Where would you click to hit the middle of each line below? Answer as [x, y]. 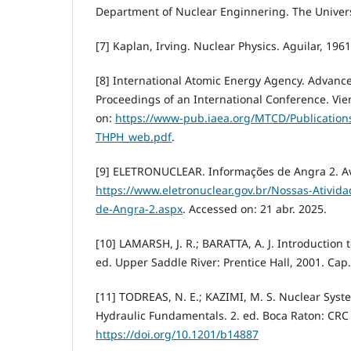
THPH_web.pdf [134, 137]
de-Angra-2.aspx [139, 209]
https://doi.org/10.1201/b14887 [177, 335]
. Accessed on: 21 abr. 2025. [255, 209]
